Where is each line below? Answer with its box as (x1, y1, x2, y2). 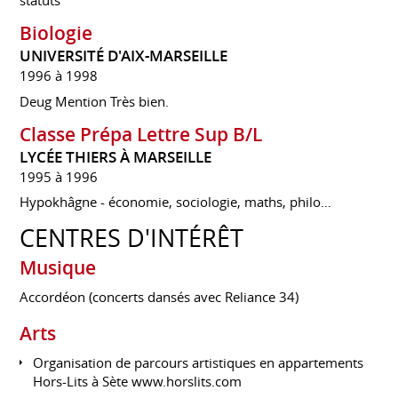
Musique (20, 255, 97, 281)
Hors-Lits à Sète (33, 371, 132, 390)
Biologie (20, 20, 93, 46)
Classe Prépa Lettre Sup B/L (20, 121, 263, 147)
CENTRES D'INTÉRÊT (20, 222, 244, 255)
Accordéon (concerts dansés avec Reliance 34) (20, 287, 299, 306)
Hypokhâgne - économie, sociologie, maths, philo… (20, 193, 332, 211)
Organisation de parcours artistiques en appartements (33, 353, 364, 371)
